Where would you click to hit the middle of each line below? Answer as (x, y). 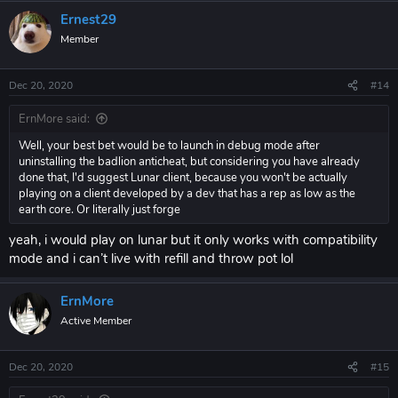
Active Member (96, 320)
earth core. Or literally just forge (99, 210)
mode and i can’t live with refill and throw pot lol (151, 258)
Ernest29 (88, 19)
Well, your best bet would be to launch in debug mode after (169, 146)
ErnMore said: (54, 119)
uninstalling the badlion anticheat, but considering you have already (189, 162)
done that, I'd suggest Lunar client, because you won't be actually (183, 178)
